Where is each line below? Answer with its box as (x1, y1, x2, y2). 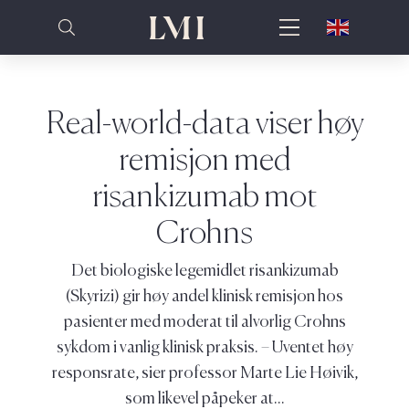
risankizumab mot (91, 169, 318, 215)
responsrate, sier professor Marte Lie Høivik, (51, 359, 358, 383)
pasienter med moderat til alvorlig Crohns (63, 308, 346, 331)
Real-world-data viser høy (46, 96, 363, 142)
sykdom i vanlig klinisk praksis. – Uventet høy (56, 333, 353, 357)
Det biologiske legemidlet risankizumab (70, 257, 339, 280)
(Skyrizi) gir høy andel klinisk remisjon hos (66, 282, 343, 306)
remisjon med (118, 132, 291, 178)
